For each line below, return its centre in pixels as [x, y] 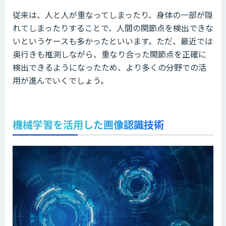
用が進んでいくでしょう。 [61, 80]
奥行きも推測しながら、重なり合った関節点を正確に [109, 54]
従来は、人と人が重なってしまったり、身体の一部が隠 [113, 15]
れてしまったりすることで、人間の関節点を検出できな [113, 28]
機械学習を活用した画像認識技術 [88, 125]
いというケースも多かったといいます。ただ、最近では [113, 41]
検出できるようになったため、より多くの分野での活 [109, 67]
